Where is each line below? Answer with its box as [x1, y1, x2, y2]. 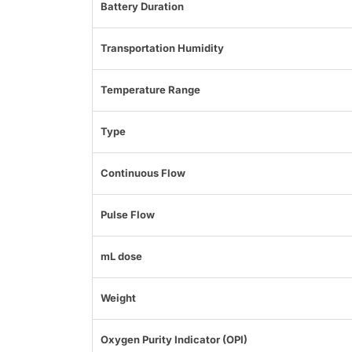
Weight [101, 291, 136, 305]
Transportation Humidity [101, 42, 224, 55]
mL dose [101, 250, 142, 263]
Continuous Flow [101, 167, 185, 180]
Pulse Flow [101, 208, 155, 222]
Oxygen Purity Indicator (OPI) [101, 333, 247, 346]
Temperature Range [101, 83, 200, 97]
